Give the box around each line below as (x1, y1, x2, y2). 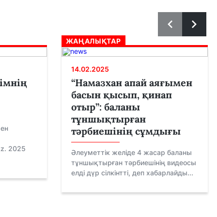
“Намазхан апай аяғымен (71, 77, 192, 89)
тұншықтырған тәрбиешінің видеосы (71, 158, 196, 167)
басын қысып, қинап (71, 89, 172, 101)
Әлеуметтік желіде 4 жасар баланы (71, 148, 192, 156)
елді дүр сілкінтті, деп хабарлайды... (71, 169, 193, 177)
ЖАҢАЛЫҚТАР (65, 37, 121, 45)
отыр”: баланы (71, 101, 140, 113)
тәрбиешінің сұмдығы (71, 125, 181, 137)
